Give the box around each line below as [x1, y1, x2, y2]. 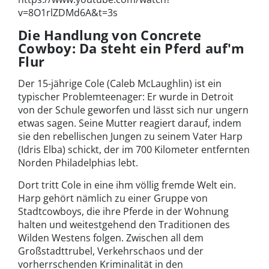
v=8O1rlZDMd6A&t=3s [18, 6, 118, 20]
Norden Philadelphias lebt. [18, 156, 138, 170]
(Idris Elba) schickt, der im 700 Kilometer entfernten [18, 143, 250, 157]
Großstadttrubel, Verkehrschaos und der [18, 244, 204, 258]
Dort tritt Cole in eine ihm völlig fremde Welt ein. [18, 178, 236, 192]
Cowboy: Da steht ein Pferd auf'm [18, 39, 245, 58]
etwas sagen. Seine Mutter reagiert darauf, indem [18, 116, 241, 130]
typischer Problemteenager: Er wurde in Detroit [18, 90, 234, 104]
